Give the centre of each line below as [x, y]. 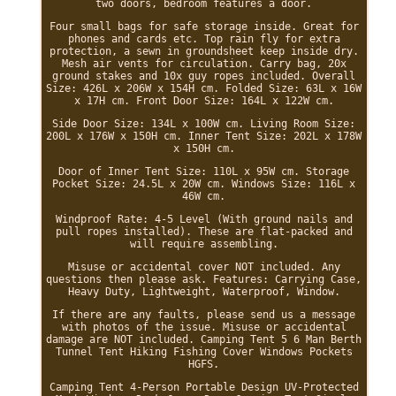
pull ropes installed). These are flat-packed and [204, 231]
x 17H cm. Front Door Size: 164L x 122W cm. [204, 100]
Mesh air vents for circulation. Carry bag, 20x [204, 63]
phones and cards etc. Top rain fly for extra [204, 38]
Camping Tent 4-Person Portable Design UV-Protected [204, 387]
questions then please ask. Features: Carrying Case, [204, 279]
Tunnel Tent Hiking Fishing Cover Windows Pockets [204, 351]
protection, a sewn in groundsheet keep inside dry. [204, 51]
